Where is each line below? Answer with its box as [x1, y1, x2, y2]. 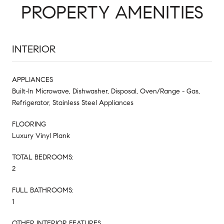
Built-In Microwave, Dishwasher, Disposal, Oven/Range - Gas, [12, 86, 200, 95]
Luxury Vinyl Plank [12, 131, 70, 140]
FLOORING [12, 119, 46, 128]
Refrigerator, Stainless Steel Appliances [12, 98, 133, 107]
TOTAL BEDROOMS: [12, 152, 73, 161]
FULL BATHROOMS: [12, 185, 73, 194]
